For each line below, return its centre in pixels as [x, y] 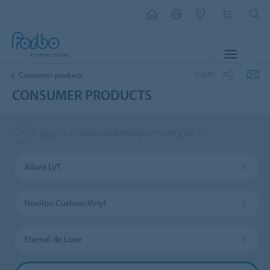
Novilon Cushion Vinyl [65, 202]
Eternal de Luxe [53, 239]
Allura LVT [42, 166]
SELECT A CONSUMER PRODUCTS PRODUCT [121, 133]
